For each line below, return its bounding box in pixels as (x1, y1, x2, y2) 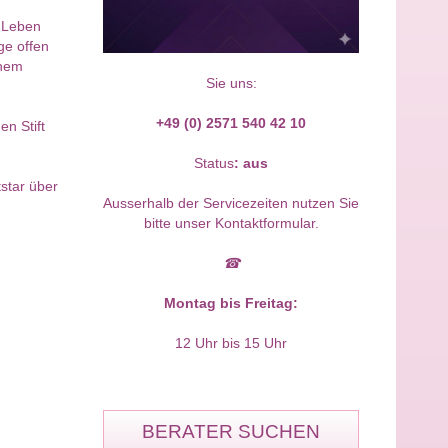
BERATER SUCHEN (142, 421, 320, 443)
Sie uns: (205, 75, 257, 92)
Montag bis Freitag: (164, 295, 298, 312)
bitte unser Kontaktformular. (143, 215, 319, 232)
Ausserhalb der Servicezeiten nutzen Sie (103, 195, 359, 212)
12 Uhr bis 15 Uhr (175, 335, 287, 352)
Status (194, 155, 234, 172)
